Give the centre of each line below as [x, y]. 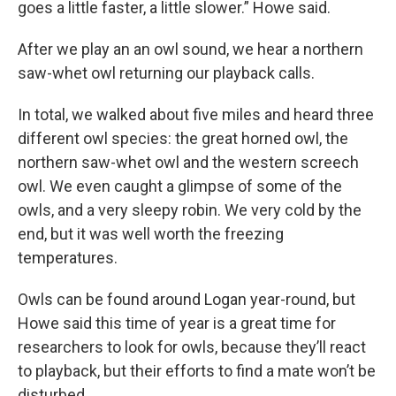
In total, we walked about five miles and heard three [196, 114]
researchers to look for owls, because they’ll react [192, 347]
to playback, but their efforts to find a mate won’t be [197, 371]
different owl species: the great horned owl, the [183, 138]
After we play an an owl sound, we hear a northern [190, 49]
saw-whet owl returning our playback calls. [166, 73]
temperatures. [68, 258]
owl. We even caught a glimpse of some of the [180, 186]
